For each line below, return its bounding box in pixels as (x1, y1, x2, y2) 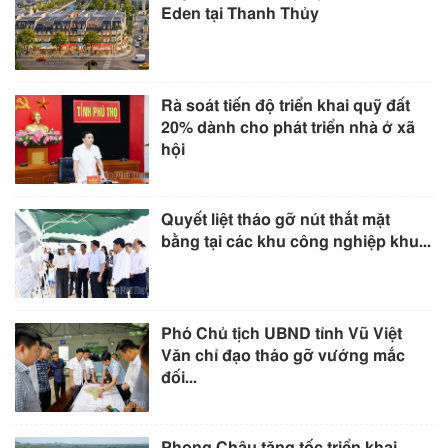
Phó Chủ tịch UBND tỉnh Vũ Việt (161, 326, 403, 343)
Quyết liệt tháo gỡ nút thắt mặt (161, 212, 391, 229)
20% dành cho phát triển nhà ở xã (161, 120, 416, 136)
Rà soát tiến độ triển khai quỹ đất (161, 98, 411, 114)
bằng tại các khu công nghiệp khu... (161, 234, 432, 251)
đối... (161, 370, 198, 387)
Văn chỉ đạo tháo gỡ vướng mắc (161, 348, 406, 365)
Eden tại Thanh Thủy (161, 5, 320, 22)
